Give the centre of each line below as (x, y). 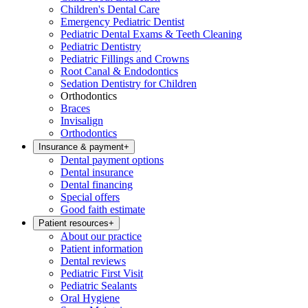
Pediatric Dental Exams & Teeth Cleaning (151, 34)
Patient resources (74, 223)
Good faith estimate (103, 209)
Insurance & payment (81, 147)
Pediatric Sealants (99, 286)
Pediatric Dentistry (101, 46)
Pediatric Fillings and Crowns (125, 59)
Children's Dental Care (110, 9)
